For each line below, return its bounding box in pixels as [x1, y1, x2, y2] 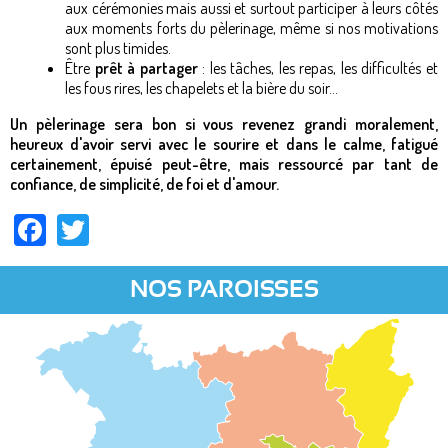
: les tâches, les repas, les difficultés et [197, 57, 439, 78]
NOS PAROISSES [129, 278, 319, 303]
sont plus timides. [65, 37, 171, 58]
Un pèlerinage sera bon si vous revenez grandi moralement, [10, 113, 438, 134]
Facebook [46, 204, 157, 246]
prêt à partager [94, 57, 198, 78]
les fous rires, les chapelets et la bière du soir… [65, 77, 338, 98]
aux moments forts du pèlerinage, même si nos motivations [65, 17, 438, 38]
